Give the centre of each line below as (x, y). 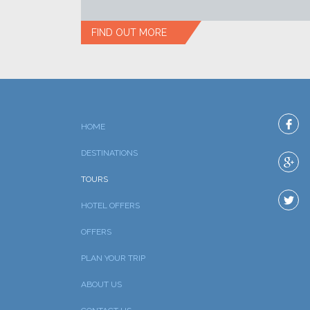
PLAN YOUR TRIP (113, 258)
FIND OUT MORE (129, 33)
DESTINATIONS (109, 153)
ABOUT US (101, 284)
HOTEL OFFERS (110, 206)
